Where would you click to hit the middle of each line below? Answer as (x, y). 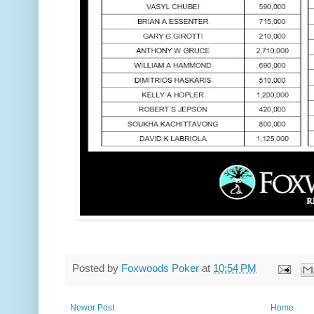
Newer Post (92, 307)
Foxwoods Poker (160, 269)
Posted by (97, 269)
